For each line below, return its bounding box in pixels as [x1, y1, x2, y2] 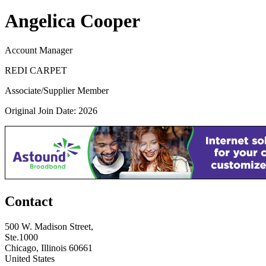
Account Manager [5, 45, 72, 55]
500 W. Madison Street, [5, 221, 93, 232]
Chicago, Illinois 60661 [5, 242, 93, 253]
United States [5, 253, 55, 264]
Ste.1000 [5, 232, 38, 242]
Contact [5, 193, 53, 209]
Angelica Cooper [5, 10, 140, 32]
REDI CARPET [5, 65, 67, 75]
